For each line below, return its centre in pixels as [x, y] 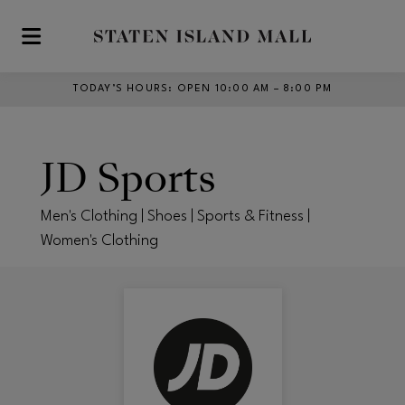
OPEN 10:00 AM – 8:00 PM [254, 89]
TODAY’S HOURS [121, 89]
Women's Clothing [99, 240]
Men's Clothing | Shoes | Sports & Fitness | [175, 216]
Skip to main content [80, 44]
